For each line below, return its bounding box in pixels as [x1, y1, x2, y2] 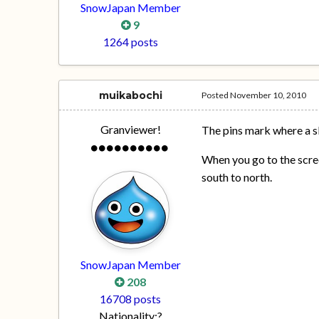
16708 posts [100, 292, 162, 306]
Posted [202, 90, 231, 101]
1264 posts [103, 35, 158, 49]
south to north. [202, 170, 273, 184]
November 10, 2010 [230, 90, 307, 101]
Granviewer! [100, 122, 161, 137]
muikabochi [98, 89, 162, 103]
